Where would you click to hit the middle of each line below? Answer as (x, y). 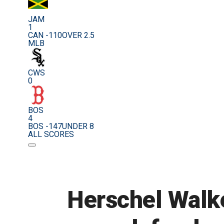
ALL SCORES (51, 134)
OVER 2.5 (78, 35)
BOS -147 (45, 126)
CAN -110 (45, 35)
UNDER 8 (78, 126)
